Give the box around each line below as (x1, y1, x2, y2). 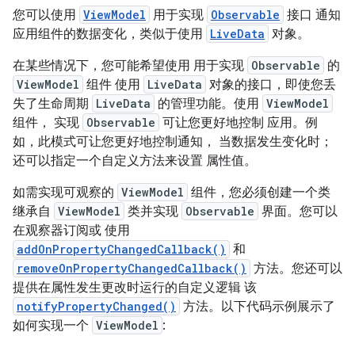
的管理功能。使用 (155, 96, 262, 112)
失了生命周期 (13, 96, 92, 112)
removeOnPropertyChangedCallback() (17, 261, 246, 276)
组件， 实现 (13, 115, 82, 131)
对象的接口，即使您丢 (206, 77, 336, 93)
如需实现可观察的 (13, 185, 117, 200)
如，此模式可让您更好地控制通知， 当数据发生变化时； (13, 134, 333, 150)
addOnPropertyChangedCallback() (17, 242, 226, 257)
